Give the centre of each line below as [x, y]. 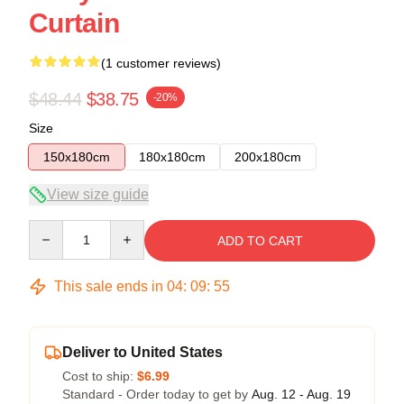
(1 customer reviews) [161, 63]
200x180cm [268, 156]
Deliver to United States [142, 352]
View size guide [98, 194]
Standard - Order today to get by [157, 394]
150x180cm [77, 156]
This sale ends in [109, 286]
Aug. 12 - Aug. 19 [301, 394]
